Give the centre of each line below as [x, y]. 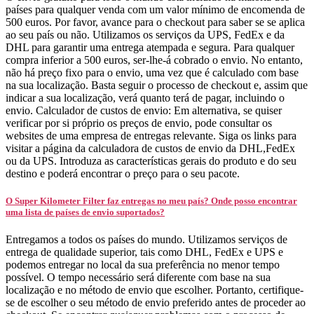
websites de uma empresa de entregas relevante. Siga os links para [151, 135]
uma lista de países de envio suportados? [85, 212]
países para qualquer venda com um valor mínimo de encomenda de [155, 9]
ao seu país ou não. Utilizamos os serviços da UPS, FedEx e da [145, 34]
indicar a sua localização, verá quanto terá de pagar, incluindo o [145, 97]
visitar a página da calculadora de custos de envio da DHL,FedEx [150, 148]
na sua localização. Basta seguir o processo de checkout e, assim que [157, 85]
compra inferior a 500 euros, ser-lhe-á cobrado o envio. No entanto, [154, 60]
